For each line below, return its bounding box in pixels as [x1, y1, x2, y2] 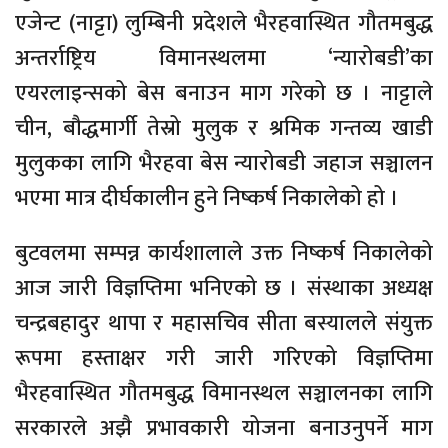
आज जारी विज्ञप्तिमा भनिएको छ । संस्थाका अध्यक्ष [15, 269, 433, 307]
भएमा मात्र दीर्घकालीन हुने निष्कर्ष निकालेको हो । [15, 179, 399, 217]
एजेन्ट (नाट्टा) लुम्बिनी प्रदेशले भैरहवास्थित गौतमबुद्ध [15, 4, 433, 42]
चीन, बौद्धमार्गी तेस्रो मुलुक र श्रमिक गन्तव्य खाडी [15, 109, 433, 147]
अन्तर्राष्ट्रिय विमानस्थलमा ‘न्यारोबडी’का [15, 39, 433, 77]
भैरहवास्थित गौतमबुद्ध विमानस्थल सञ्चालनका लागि [15, 374, 433, 412]
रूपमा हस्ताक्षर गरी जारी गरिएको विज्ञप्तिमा [15, 339, 433, 377]
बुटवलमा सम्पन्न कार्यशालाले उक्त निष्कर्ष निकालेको [15, 234, 433, 272]
